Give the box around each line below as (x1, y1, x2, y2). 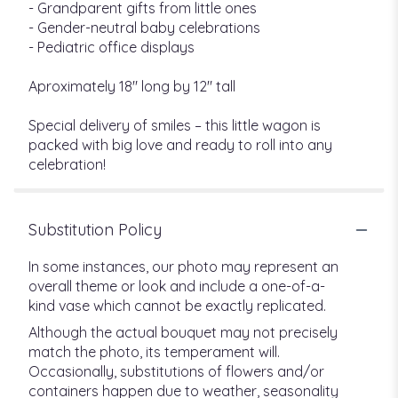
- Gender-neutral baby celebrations (28, 19, 260, 37)
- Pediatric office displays (28, 38, 195, 57)
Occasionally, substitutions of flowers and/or (28, 362, 324, 381)
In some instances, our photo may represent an (28, 258, 338, 276)
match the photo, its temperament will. (28, 343, 280, 362)
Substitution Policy (28, 219, 162, 241)
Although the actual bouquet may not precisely (28, 323, 338, 342)
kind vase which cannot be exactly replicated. (28, 297, 326, 315)
